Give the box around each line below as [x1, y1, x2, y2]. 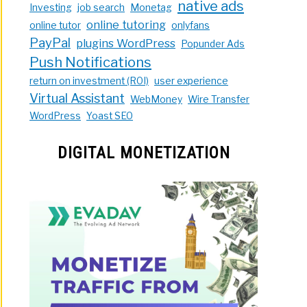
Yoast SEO [86, 110, 134, 121]
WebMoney [130, 93, 183, 105]
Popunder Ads [181, 38, 245, 49]
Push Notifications [29, 53, 152, 71]
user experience [154, 75, 229, 86]
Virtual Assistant [29, 90, 125, 106]
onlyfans [171, 19, 210, 31]
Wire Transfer [188, 93, 250, 105]
